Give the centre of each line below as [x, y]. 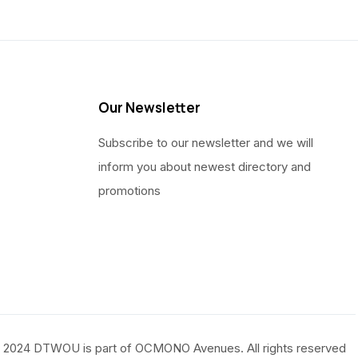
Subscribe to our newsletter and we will [205, 143]
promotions [129, 191]
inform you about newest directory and [204, 167]
